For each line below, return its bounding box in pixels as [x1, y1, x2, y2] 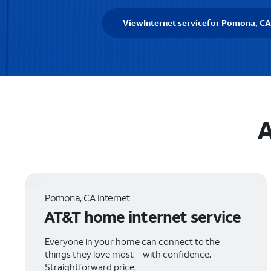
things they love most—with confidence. [45, 248, 211, 260]
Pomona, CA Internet [45, 191, 130, 204]
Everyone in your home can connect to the [45, 235, 220, 247]
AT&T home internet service [44, 206, 241, 227]
